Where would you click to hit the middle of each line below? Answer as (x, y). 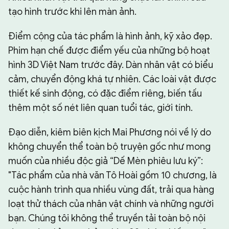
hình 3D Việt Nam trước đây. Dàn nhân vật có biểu (111, 65)
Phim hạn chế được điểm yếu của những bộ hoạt (109, 51)
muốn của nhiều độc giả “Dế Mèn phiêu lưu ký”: (106, 161)
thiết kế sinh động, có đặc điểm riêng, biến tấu (105, 94)
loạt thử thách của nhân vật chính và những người (111, 204)
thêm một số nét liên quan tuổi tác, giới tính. (100, 108)
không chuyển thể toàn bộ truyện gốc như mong (109, 147)
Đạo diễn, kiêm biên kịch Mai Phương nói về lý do (110, 133)
